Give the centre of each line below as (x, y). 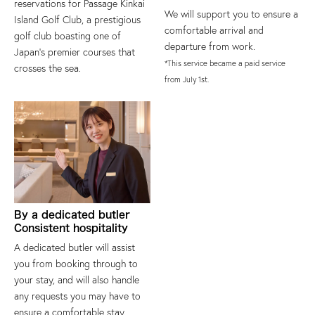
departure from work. (210, 46)
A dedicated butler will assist (75, 247)
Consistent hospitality (71, 227)
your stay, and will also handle (77, 279)
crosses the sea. (47, 68)
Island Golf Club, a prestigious (77, 19)
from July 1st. (187, 79)
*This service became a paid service (225, 63)
